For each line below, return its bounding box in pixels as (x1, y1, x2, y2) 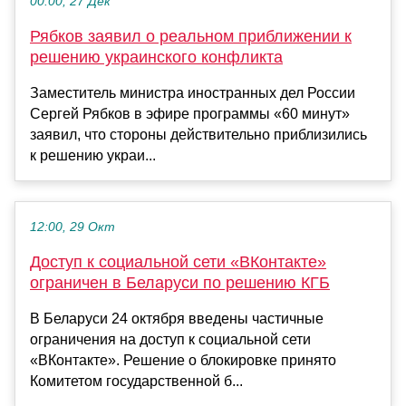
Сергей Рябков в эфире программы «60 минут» (30, 106, 350, 122)
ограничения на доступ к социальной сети (30, 332, 311, 348)
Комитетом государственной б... (30, 373, 243, 390)
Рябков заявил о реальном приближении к (30, 27, 352, 46)
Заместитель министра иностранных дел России (30, 85, 355, 101)
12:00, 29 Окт (30, 220, 115, 235)
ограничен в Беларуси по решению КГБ (30, 274, 330, 293)
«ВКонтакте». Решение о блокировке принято (30, 353, 336, 369)
